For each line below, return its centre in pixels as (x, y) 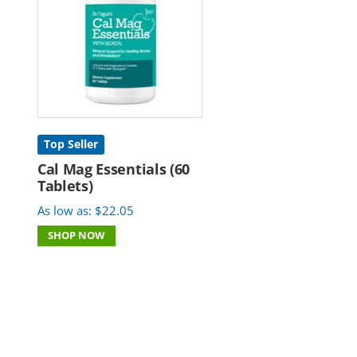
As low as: (66, 210)
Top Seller (71, 144)
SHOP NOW (76, 236)
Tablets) (65, 185)
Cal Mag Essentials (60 (114, 169)
